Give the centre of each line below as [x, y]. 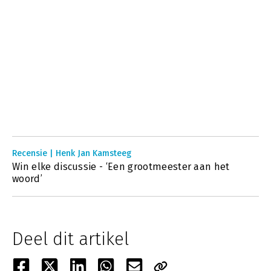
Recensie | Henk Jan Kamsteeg [72, 153]
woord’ [27, 179]
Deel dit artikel [70, 239]
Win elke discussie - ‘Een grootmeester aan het [121, 167]
